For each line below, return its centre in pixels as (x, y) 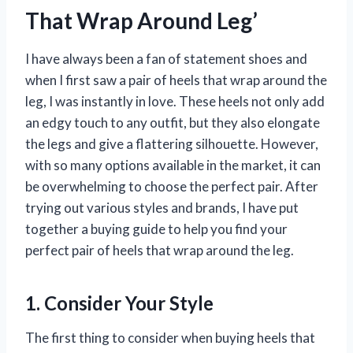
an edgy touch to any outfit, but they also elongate (173, 122)
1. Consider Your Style (119, 303)
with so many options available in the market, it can (173, 165)
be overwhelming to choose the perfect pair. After (172, 186)
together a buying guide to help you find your (156, 229)
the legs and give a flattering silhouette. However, (172, 143)
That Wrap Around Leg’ (141, 20)
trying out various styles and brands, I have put (162, 207)
